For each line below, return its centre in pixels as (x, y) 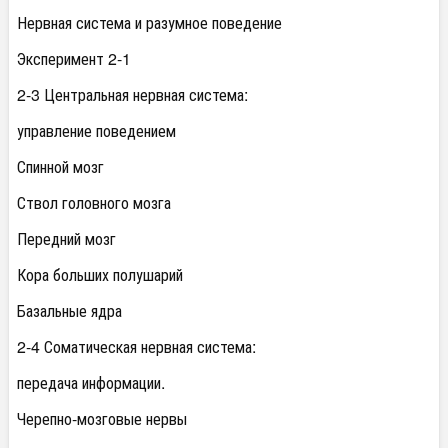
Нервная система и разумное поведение (149, 22)
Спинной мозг (60, 166)
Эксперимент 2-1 (74, 58)
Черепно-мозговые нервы (102, 418)
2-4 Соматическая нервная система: (136, 346)
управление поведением (96, 130)
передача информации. (91, 382)
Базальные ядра (69, 310)
